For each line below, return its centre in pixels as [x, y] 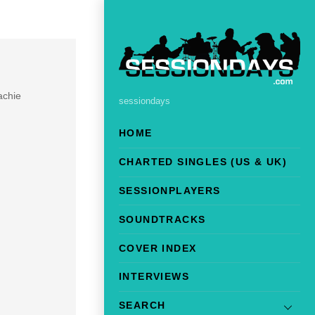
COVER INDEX [158, 248]
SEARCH [142, 306]
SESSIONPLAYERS [170, 191]
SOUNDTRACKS [162, 219]
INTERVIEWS [154, 277]
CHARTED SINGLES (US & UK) [203, 162]
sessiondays [144, 102]
